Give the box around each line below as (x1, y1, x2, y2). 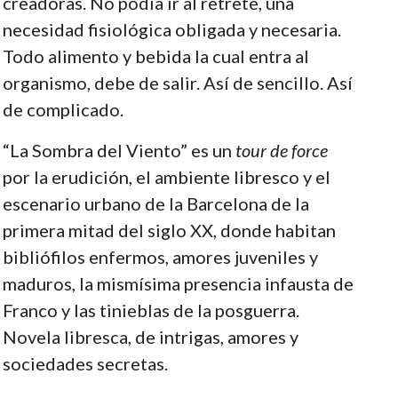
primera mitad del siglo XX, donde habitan (2, 219, 336, 241)
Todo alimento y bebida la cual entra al (2, 44, 309, 67)
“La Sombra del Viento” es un (2, 139, 235, 161)
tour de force (235, 139, 328, 161)
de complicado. (2, 98, 123, 120)
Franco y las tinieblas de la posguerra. (2, 298, 299, 321)
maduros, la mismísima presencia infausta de (2, 272, 354, 294)
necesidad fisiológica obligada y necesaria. (2, 18, 341, 40)
